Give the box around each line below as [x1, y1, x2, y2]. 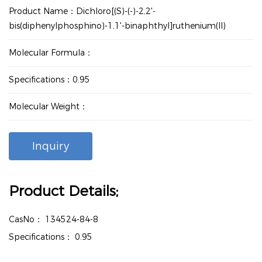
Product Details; [9, 182, 118, 199]
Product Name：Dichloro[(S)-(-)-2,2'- [9, 6, 156, 16]
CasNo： [9, 214, 45, 225]
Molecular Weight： [9, 101, 88, 112]
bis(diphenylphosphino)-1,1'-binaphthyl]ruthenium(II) [9, 20, 226, 31]
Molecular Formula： [9, 47, 93, 58]
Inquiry [32, 140, 69, 153]
